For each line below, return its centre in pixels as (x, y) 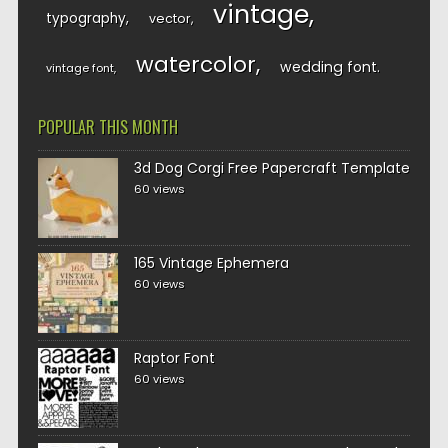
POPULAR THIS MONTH (107, 127)
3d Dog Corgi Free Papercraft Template (271, 168)
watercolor (195, 64)
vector (169, 18)
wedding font (328, 67)
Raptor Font (174, 358)
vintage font (79, 68)
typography (85, 18)
